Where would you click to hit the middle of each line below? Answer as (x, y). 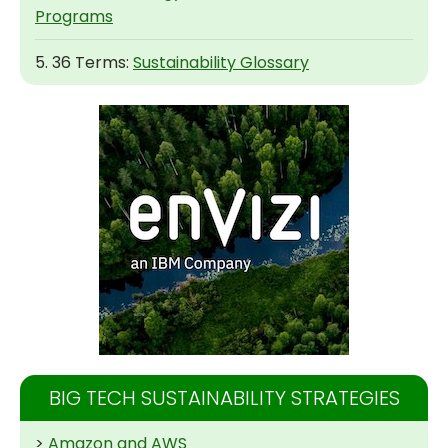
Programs (74, 17)
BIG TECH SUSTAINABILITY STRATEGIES (224, 398)
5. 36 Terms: (84, 63)
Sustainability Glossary (221, 63)
